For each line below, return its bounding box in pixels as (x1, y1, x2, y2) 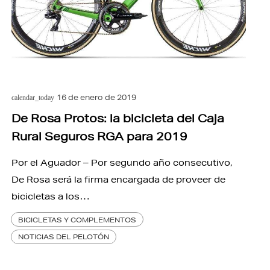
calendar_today (11, 93, 54, 102)
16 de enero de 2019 (57, 92, 137, 102)
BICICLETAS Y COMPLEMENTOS (18, 215, 137, 224)
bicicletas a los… (11, 190, 90, 202)
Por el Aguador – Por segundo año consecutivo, (11, 157, 233, 168)
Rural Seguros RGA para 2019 (11, 129, 187, 143)
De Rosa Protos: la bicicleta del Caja (11, 111, 224, 125)
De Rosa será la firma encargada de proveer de (11, 174, 225, 185)
